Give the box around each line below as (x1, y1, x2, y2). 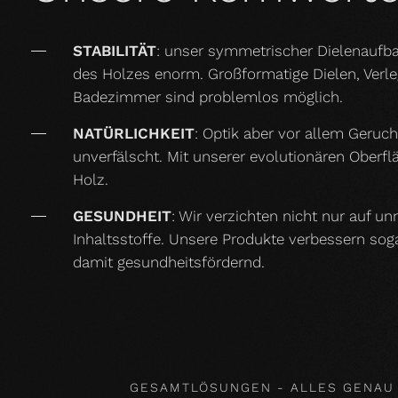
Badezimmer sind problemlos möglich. (73, 87, 343, 106)
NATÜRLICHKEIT (73, 123, 195, 142)
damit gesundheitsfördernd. (73, 252, 265, 271)
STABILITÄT (73, 41, 156, 60)
